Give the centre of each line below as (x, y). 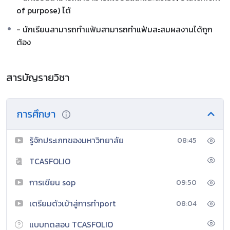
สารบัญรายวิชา (38, 77)
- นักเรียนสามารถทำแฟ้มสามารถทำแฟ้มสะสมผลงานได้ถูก (114, 29)
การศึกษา (37, 114)
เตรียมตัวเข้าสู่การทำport (72, 203)
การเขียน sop (52, 182)
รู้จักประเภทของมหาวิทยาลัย (76, 140)
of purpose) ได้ (44, 10)
